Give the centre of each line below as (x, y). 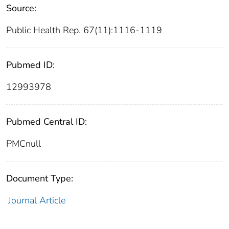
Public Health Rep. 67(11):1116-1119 (84, 30)
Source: (21, 8)
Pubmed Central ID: (47, 122)
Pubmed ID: (30, 65)
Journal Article (37, 201)
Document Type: (40, 179)
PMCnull (24, 144)
